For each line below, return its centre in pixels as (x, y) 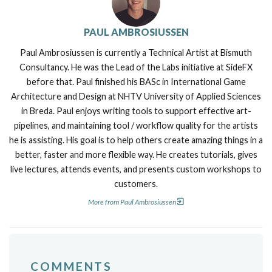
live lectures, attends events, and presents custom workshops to (136, 169)
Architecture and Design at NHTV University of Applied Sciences (136, 96)
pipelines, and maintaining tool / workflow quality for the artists (136, 125)
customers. (136, 183)
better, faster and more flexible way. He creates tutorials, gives (136, 154)
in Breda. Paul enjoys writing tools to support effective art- (136, 110)
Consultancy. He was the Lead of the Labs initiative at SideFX (136, 67)
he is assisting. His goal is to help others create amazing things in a (136, 140)
